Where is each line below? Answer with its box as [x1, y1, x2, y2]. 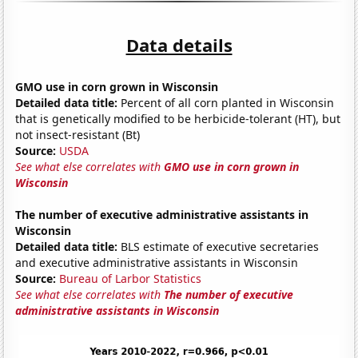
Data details [125, 32, 233, 57]
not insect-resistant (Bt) [15, 126, 141, 142]
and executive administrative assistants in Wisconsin [15, 254, 299, 270]
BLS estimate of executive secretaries [117, 238, 320, 254]
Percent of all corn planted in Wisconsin [117, 94, 335, 110]
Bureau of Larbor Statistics [59, 270, 202, 286]
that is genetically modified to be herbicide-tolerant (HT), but [15, 110, 341, 126]
